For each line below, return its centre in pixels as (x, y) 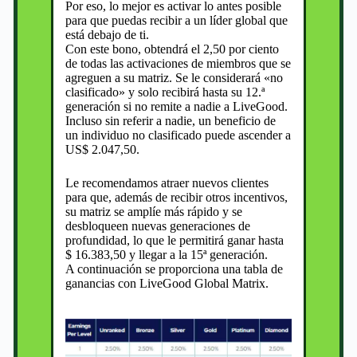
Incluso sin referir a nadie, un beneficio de (171, 120)
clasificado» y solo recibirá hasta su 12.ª (165, 92)
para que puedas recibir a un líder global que (177, 20)
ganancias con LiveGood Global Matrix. (167, 283)
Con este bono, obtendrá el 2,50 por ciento (173, 49)
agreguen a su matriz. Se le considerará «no (175, 77)
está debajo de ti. (108, 34)
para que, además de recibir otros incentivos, (177, 197)
